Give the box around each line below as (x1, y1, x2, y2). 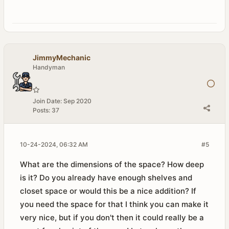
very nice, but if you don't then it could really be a (20, 213, 204, 222)
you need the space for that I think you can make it (20, 199, 209, 209)
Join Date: (33, 97, 62, 105)
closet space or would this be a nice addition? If (20, 186, 196, 196)
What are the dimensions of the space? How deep (20, 159, 204, 169)
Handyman (33, 63, 65, 71)
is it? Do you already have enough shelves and (20, 173, 192, 182)
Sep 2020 (63, 97, 91, 105)
